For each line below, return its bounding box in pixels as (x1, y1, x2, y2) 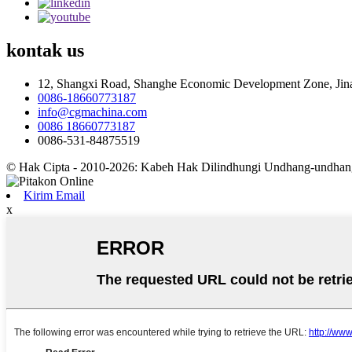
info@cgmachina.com (38, 104, 147, 119)
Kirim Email (24, 188, 85, 202)
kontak (6, 39, 62, 60)
